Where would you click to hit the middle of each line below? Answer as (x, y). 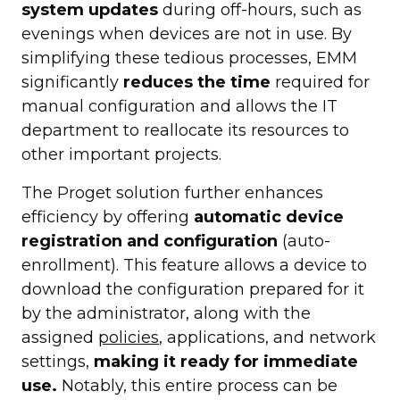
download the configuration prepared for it (193, 290)
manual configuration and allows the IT (179, 107)
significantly (72, 83)
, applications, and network (267, 338)
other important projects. (121, 155)
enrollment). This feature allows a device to (194, 266)
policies (129, 338)
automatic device (269, 217)
